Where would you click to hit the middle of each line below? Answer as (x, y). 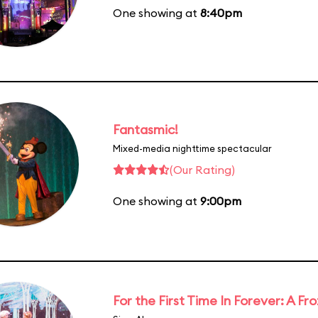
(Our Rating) (202, 169)
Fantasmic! (146, 129)
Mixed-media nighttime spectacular (192, 148)
